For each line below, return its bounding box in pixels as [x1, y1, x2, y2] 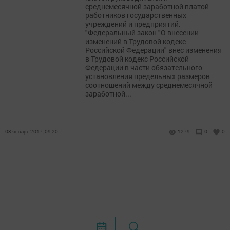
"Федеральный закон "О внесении [85, 28, 199, 37]
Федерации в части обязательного [85, 63, 202, 72]
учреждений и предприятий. [85, 19, 181, 29]
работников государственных [85, 10, 186, 20]
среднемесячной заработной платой [85, 2, 209, 11]
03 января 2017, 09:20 [5, 128, 58, 135]
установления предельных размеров [85, 71, 210, 81]
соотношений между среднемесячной [85, 80, 213, 90]
